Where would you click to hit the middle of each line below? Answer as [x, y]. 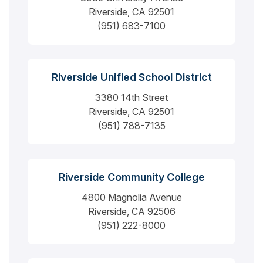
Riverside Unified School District [131, 77]
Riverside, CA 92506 [131, 211]
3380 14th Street [131, 97]
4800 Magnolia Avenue [131, 197]
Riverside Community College [131, 177]
